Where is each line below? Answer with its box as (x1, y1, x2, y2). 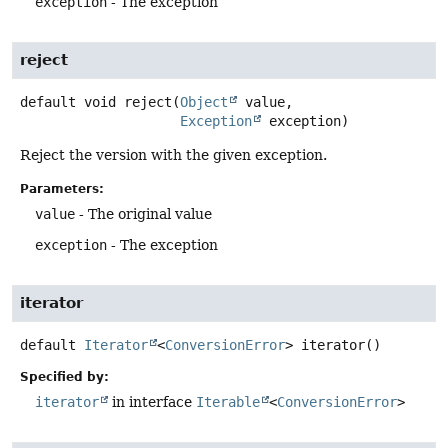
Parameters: (20, 181, 104, 196)
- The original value (75, 205, 212, 222)
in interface (108, 393, 196, 410)
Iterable (196, 393, 260, 410)
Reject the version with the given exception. (20, 147, 327, 164)
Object (180, 94, 228, 111)
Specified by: (20, 369, 109, 384)
